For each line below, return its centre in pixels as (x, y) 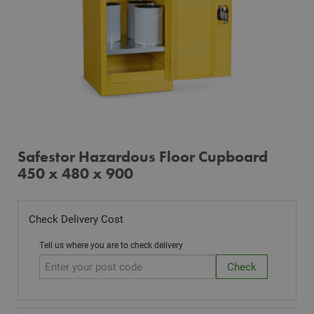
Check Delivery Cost (76, 218)
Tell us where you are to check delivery (111, 244)
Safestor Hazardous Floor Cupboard (143, 157)
